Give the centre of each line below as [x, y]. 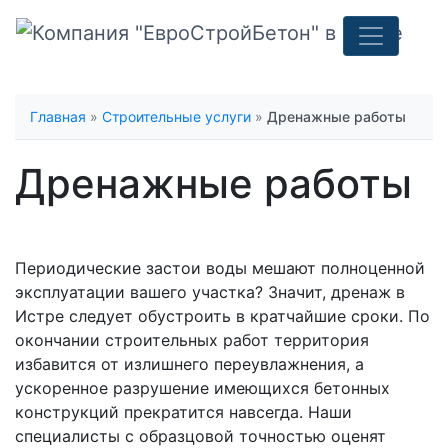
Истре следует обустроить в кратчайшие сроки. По [222, 316]
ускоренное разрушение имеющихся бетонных [202, 388]
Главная [58, 116]
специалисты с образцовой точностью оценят [200, 436]
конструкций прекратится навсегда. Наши [183, 412]
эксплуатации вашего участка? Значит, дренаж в [210, 292]
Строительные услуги [176, 116]
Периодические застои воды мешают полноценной [220, 268]
